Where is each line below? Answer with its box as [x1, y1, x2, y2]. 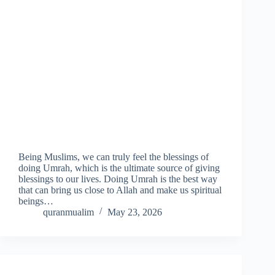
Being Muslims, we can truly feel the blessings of [18, 152, 209, 163]
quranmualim [43, 207, 94, 218]
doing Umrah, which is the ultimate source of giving [18, 163, 220, 174]
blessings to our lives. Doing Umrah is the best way [18, 174, 217, 185]
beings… [18, 196, 53, 207]
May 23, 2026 [107, 207, 162, 218]
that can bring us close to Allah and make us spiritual [18, 185, 222, 196]
